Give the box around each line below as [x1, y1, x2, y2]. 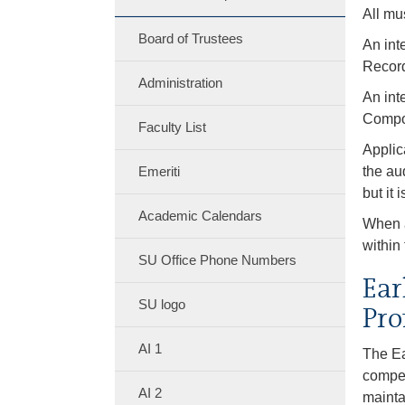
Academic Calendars [137, 208, 262, 223]
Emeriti [137, 164, 180, 179]
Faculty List [137, 119, 206, 135]
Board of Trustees [137, 31, 243, 46]
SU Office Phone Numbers [137, 252, 297, 268]
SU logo [137, 297, 185, 312]
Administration [137, 75, 222, 90]
